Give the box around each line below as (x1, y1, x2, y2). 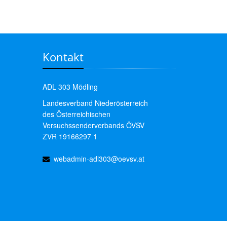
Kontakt (42, 49, 84, 64)
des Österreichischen (42, 109, 110, 119)
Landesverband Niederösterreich (42, 98, 148, 108)
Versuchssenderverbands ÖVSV (42, 120, 144, 130)
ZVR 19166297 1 (42, 131, 97, 141)
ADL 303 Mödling (42, 82, 98, 92)
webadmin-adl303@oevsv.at (53, 154, 144, 164)
